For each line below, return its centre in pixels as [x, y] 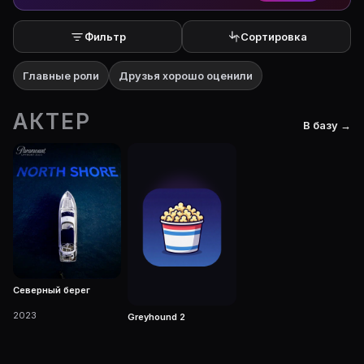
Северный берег [52, 290]
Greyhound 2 [157, 316]
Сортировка [274, 37]
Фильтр [105, 37]
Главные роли [61, 76]
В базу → [327, 125]
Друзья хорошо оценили [186, 76]
